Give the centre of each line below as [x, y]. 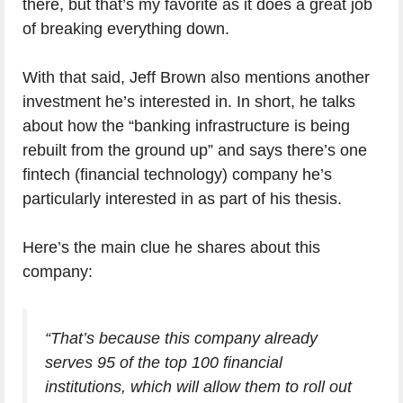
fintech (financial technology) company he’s [177, 175]
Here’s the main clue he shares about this [171, 248]
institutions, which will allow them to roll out [198, 387]
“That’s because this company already [181, 339]
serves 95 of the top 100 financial [164, 363]
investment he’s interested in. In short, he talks [189, 102]
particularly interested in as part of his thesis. [182, 199]
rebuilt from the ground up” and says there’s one [195, 151]
